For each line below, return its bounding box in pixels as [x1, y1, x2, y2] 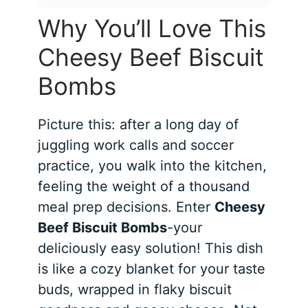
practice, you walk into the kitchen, [38, 157, 267, 175]
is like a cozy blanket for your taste [38, 261, 266, 278]
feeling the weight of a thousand [38, 178, 250, 195]
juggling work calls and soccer [38, 137, 234, 154]
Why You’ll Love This [38, 14, 267, 43]
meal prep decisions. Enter [38, 199, 215, 216]
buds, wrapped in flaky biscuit [38, 281, 232, 298]
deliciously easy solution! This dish [38, 240, 264, 257]
